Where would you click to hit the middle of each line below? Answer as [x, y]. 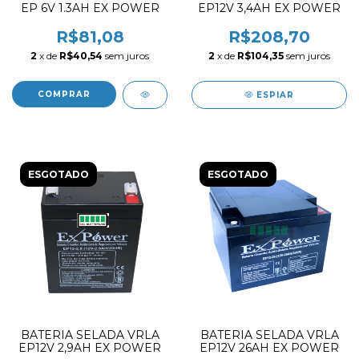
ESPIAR [276, 95]
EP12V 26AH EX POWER [269, 348]
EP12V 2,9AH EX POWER [90, 348]
